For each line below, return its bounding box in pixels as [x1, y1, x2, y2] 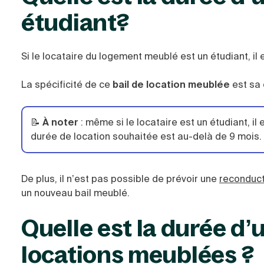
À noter [42, 116, 78, 128]
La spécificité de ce [21, 78, 113, 91]
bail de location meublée [113, 78, 230, 91]
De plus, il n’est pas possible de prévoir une [21, 173, 219, 185]
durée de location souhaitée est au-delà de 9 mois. [31, 130, 262, 143]
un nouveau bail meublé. [21, 187, 130, 199]
